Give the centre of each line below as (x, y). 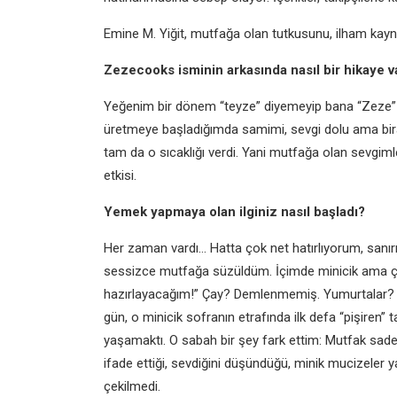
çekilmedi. (132, 386)
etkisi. (120, 175)
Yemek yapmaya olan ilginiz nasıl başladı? (234, 212)
